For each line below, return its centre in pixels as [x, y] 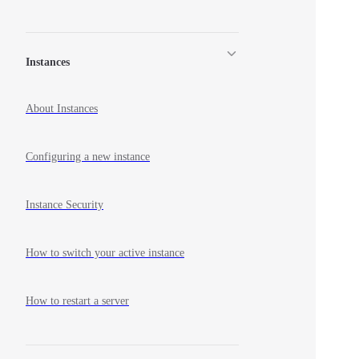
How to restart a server [77, 301]
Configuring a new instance [88, 157]
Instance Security [65, 205]
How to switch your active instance [105, 253]
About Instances [62, 109]
